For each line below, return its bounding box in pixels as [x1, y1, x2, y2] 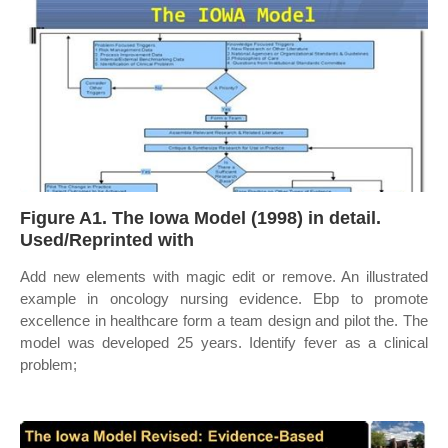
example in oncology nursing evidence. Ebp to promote [20, 290, 428, 307]
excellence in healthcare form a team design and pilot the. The [20, 312, 428, 329]
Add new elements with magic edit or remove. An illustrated [20, 268, 428, 285]
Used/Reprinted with [20, 230, 194, 250]
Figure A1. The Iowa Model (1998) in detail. [20, 208, 381, 228]
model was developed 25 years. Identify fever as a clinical [20, 334, 428, 351]
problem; [20, 356, 77, 373]
